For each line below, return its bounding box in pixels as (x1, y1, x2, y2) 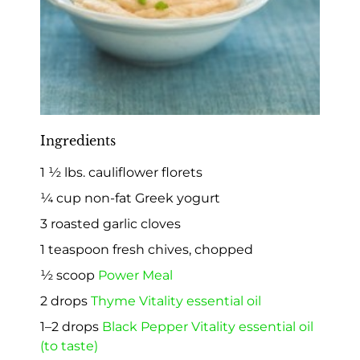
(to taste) (40, 338, 98, 354)
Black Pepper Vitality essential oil (102, 319, 313, 335)
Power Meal (98, 268, 173, 284)
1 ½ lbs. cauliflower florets (40, 165, 202, 181)
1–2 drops (40, 319, 102, 335)
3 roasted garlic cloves (40, 216, 181, 232)
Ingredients (40, 133, 116, 149)
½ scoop (40, 268, 98, 284)
